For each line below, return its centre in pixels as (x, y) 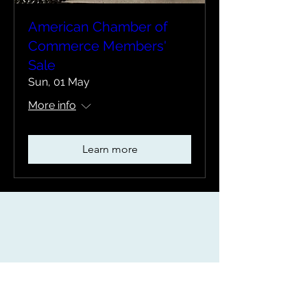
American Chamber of (98, 27)
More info (52, 105)
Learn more (110, 149)
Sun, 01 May (59, 82)
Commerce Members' (97, 46)
